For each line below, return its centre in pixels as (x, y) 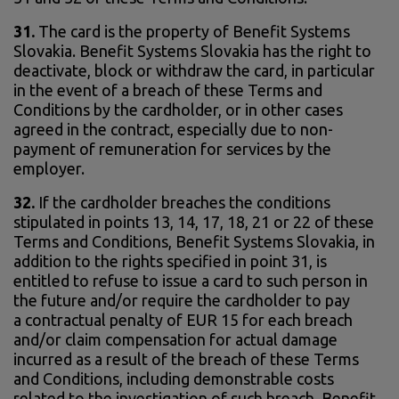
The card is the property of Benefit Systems (194, 31)
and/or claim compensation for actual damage (175, 339)
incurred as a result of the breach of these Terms (186, 358)
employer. (49, 168)
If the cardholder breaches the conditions (183, 202)
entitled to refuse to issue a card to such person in (191, 280)
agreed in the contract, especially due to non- (173, 129)
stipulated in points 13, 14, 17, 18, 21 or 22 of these (194, 221)
